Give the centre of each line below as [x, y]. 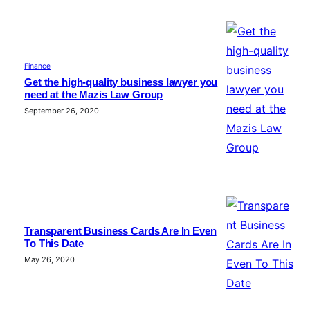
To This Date [54, 244]
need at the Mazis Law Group [94, 95]
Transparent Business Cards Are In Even [120, 231]
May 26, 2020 [50, 260]
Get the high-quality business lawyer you [121, 83]
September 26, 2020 [62, 111]
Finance [38, 66]
